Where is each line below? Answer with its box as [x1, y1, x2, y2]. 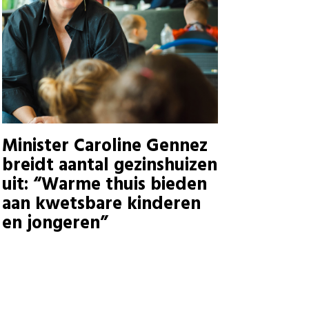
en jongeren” [1, 209, 108, 238]
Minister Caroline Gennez [1, 132, 208, 161]
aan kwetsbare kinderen [1, 190, 201, 219]
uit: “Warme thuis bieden [1, 170, 207, 199]
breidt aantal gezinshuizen [1, 151, 217, 180]
